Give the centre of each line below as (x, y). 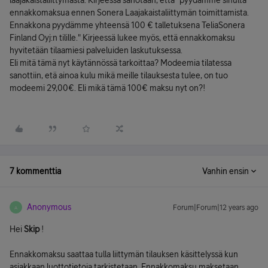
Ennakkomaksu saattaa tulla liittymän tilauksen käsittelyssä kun (124, 254)
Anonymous (49, 207)
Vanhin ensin (226, 171)
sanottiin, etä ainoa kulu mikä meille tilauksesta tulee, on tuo (119, 75)
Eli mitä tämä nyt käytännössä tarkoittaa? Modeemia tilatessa (121, 63)
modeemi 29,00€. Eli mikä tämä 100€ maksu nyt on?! (107, 88)
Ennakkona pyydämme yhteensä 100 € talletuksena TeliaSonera (127, 25)
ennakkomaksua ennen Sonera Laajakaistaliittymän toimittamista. (129, 13)
